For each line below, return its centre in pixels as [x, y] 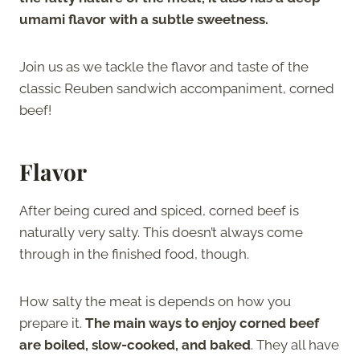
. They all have [295, 344]
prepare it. [52, 323]
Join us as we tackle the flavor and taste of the [164, 66]
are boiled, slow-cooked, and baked [135, 344]
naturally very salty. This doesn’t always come [161, 232]
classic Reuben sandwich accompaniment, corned [177, 88]
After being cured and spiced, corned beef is [159, 210]
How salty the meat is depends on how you [155, 301]
